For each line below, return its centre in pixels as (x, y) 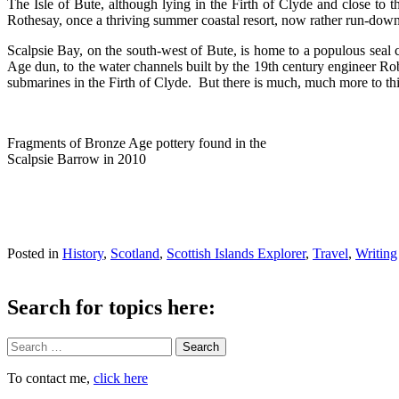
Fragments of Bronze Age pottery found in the (137, 143)
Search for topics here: (111, 308)
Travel (330, 254)
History (83, 254)
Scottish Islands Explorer (236, 254)
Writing (376, 254)
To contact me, (50, 379)
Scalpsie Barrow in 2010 (77, 159)
